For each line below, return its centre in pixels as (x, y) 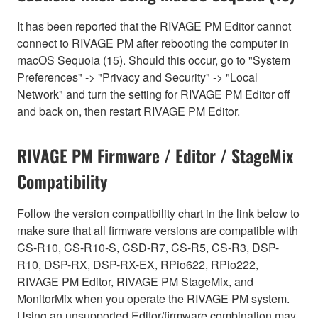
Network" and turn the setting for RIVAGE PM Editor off (154, 94)
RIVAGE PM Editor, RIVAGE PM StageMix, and (135, 282)
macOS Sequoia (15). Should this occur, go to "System (154, 60)
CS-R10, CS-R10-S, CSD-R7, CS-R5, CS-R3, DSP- (148, 248)
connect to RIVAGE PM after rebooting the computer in (153, 43)
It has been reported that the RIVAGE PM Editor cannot (154, 26)
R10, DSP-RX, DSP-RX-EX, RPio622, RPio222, (138, 265)
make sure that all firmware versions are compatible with (158, 231)
